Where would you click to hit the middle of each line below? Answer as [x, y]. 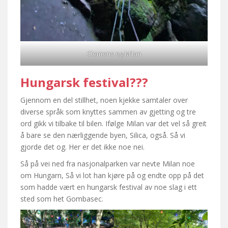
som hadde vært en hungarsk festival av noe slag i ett [109, 187]
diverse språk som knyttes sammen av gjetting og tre [108, 112]
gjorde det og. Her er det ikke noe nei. [82, 147]
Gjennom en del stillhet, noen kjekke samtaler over [104, 100]
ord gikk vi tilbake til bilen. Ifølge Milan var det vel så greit [113, 124]
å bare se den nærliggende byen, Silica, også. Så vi [103, 135]
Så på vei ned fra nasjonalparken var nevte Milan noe [108, 164]
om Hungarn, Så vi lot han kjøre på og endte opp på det [112, 176]
